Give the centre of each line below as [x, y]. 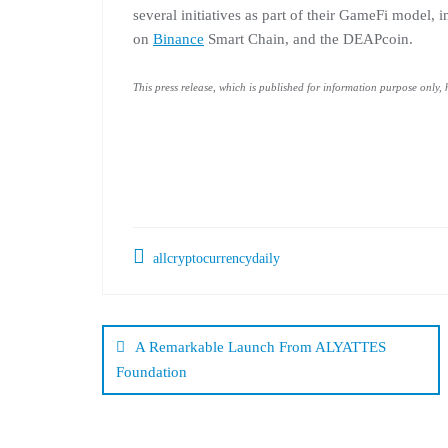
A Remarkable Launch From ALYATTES [260, 347]
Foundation [151, 372]
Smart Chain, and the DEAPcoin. [308, 39]
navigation [191, 353]
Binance [178, 39]
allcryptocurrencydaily [214, 259]
